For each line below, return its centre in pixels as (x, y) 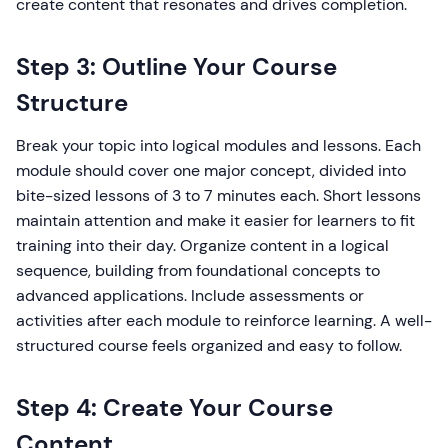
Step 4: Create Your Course (174, 407)
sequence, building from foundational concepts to (198, 270)
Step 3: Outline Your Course (176, 66)
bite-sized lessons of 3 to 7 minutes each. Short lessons (218, 195)
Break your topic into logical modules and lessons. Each (218, 145)
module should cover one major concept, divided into (211, 170)
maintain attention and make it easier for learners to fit (215, 220)
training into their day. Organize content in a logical (202, 245)
